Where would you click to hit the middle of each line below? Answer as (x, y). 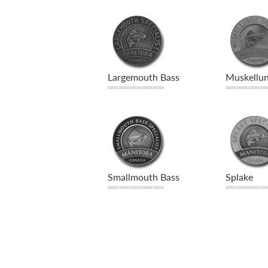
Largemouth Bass (144, 77)
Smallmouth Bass (144, 177)
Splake (239, 177)
